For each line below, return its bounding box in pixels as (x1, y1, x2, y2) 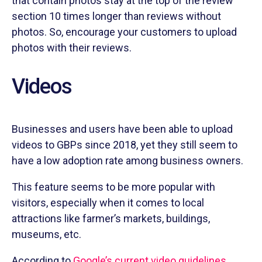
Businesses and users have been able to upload (12, 122, 233, 135)
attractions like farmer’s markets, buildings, (12, 212, 210, 225)
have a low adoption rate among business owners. (12, 154, 243, 167)
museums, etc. (12, 227, 81, 240)
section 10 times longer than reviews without (12, 9, 221, 22)
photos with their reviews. (12, 41, 132, 54)
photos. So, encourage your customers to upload (12, 25, 237, 38)
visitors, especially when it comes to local (12, 196, 204, 209)
